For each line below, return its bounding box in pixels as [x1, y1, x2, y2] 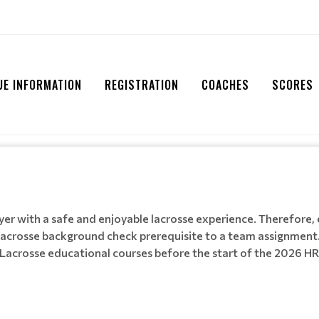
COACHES [202, 76, 249, 93]
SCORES [272, 76, 313, 93]
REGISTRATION [105, 76, 179, 93]
